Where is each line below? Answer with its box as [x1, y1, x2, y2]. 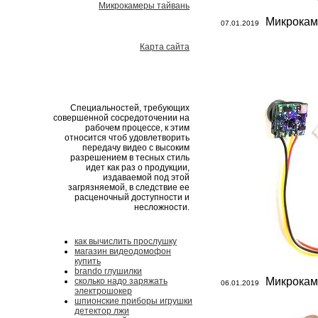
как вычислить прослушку [75, 236, 177, 246]
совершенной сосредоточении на [53, 113, 190, 123]
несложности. [134, 202, 190, 212]
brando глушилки [75, 266, 142, 276]
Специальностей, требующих [70, 103, 190, 113]
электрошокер [75, 286, 132, 296]
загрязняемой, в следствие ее [68, 182, 190, 192]
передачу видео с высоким [82, 143, 190, 153]
